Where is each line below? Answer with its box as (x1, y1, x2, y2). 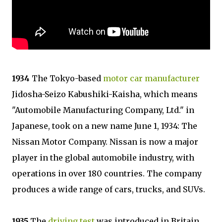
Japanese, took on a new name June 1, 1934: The (12, 121, 197, 131)
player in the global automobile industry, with (12, 153, 194, 163)
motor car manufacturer (103, 73, 200, 83)
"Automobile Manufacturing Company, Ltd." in (12, 105, 194, 115)
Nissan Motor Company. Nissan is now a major (12, 137, 198, 147)
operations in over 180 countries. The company (12, 168, 202, 178)
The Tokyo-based (30, 73, 103, 83)
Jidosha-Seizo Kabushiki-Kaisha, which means (12, 89, 198, 99)
